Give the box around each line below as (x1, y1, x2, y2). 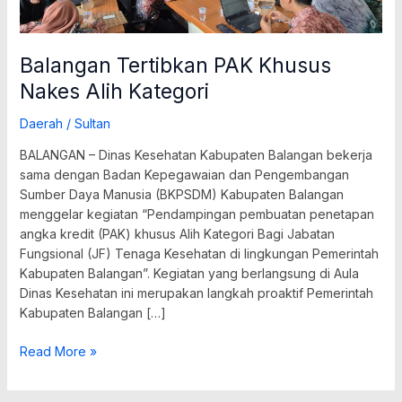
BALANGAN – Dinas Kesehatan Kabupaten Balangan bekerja (19, 146, 372, 162)
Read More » (19, 343, 97, 359)
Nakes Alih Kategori (19, 79, 209, 104)
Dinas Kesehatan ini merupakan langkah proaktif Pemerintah (19, 284, 373, 301)
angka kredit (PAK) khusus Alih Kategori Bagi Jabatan (19, 225, 335, 241)
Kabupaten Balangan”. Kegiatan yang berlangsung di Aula (19, 265, 359, 281)
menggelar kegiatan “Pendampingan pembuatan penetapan (19, 205, 374, 222)
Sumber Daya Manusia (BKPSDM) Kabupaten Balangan (19, 186, 344, 202)
